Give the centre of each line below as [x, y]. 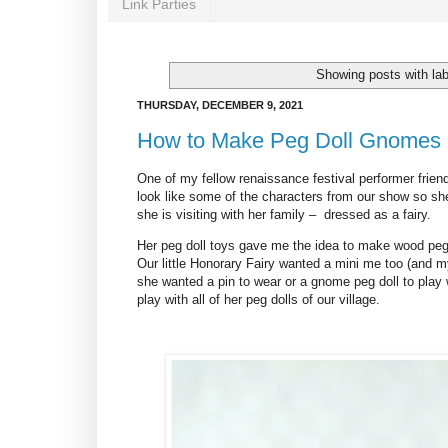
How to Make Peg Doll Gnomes [289, 140]
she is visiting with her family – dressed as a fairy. [284, 215]
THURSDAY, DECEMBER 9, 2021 [220, 105]
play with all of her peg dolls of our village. [258, 300]
